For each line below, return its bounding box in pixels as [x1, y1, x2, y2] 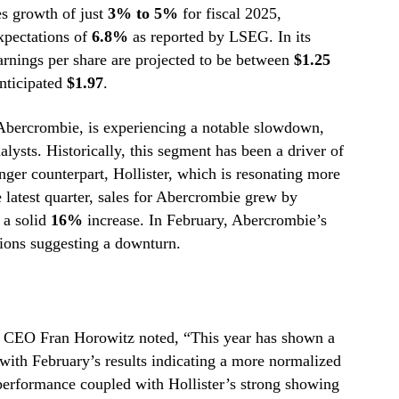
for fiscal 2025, [177, 4, 281, 23]
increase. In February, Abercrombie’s [82, 211, 327, 230]
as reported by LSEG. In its [127, 28, 311, 46]
